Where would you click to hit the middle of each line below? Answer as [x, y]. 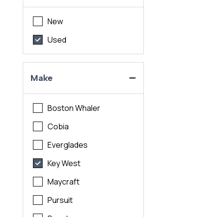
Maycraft [64, 182]
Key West [64, 163]
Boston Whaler [74, 108]
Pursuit [60, 200]
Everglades [68, 145]
